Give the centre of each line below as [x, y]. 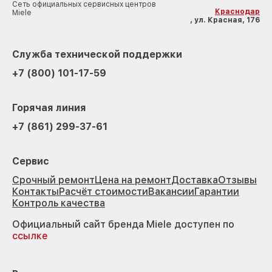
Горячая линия [49, 108]
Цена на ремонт [133, 180]
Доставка [195, 180]
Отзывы [237, 180]
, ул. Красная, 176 [225, 20]
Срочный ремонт [53, 180]
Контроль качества [59, 203]
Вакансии [171, 192]
